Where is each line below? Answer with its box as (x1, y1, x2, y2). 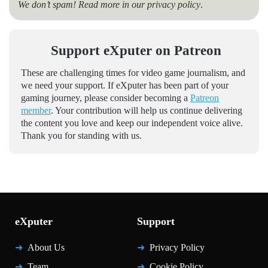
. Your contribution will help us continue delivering (51, 105, 242, 116)
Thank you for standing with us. (21, 130, 142, 141)
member (21, 105, 51, 116)
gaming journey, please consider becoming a (21, 93, 190, 103)
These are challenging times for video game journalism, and (21, 68, 245, 78)
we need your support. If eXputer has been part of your (21, 80, 229, 91)
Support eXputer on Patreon (51, 43, 221, 59)
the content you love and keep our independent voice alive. (21, 118, 243, 129)
